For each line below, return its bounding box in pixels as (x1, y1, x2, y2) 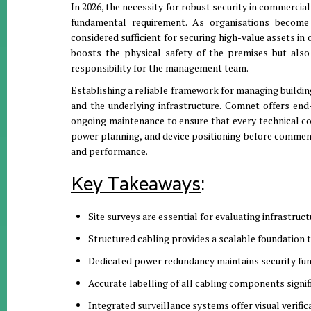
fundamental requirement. (71, 15, 193, 28)
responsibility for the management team (71, 61, 246, 74)
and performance (71, 144, 146, 158)
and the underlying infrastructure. (71, 99, 225, 112)
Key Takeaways (71, 172, 201, 195)
